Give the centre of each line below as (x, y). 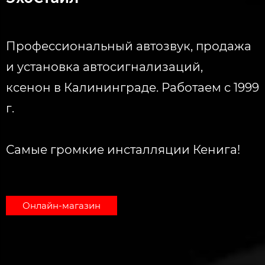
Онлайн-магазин (62, 205)
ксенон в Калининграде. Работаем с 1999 (132, 87)
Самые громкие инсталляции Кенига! (123, 149)
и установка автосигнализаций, (104, 67)
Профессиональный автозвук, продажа (129, 46)
